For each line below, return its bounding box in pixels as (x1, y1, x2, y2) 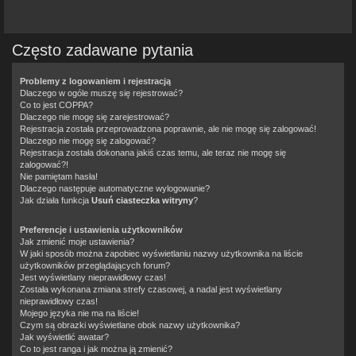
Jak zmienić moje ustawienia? (20, 236, 134, 246)
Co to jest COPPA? (20, 99, 93, 110)
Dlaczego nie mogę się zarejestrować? (20, 111, 169, 122)
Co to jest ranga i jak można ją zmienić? (20, 343, 172, 354)
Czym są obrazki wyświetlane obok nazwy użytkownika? (20, 319, 240, 330)
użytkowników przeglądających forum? (20, 260, 170, 270)
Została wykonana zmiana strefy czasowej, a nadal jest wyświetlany (20, 284, 282, 294)
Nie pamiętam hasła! (20, 171, 98, 181)
